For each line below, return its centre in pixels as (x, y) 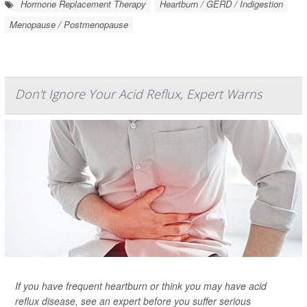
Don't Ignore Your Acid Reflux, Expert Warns (138, 94)
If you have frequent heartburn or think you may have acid (141, 286)
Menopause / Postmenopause (69, 24)
